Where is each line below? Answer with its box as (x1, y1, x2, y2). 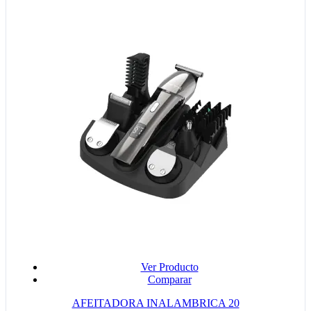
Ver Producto (140, 260, 199, 273)
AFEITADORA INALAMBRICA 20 (72, 296, 239, 309)
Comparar (147, 273, 192, 285)
